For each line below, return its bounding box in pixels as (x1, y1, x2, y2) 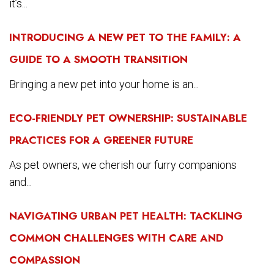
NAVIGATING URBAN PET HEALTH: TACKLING (9, 208, 243, 223)
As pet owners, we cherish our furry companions (9, 158, 237, 171)
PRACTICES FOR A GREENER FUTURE (9, 132, 193, 147)
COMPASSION (9, 252, 80, 267)
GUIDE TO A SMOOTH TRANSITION (9, 51, 188, 67)
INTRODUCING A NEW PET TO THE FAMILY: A (9, 29, 241, 45)
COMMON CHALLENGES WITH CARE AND (9, 230, 223, 245)
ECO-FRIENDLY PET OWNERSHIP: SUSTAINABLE (9, 110, 247, 125)
